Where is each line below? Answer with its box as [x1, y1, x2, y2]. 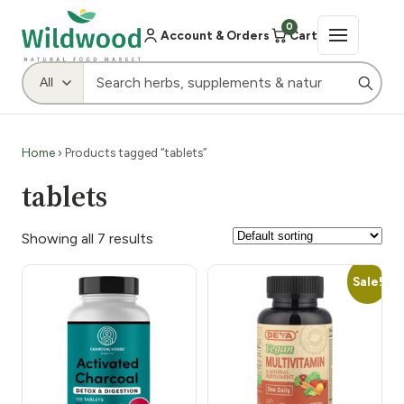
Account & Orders [161, 27, 271, 42]
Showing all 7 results [22, 229, 153, 247]
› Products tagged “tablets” [55, 144, 207, 160]
